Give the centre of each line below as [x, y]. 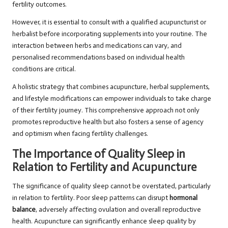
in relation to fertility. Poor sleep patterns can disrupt [91, 198]
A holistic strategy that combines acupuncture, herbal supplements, [111, 87]
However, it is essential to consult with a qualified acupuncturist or [109, 22]
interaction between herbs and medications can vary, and [97, 46]
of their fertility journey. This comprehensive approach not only [106, 110]
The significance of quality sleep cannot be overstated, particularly [111, 186]
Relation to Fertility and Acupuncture [104, 167]
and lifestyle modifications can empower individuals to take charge [112, 99]
